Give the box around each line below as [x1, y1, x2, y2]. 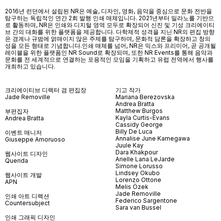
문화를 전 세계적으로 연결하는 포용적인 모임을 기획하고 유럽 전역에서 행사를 [5, 55, 214, 63]
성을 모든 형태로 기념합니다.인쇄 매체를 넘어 [5, 41, 126, 49]
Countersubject [5, 199, 50, 207]
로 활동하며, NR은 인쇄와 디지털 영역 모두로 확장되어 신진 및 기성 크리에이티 [5, 21, 215, 29]
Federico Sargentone [115, 196, 177, 204]
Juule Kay [115, 141, 144, 149]
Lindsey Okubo [115, 169, 160, 177]
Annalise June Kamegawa [115, 134, 190, 142]
